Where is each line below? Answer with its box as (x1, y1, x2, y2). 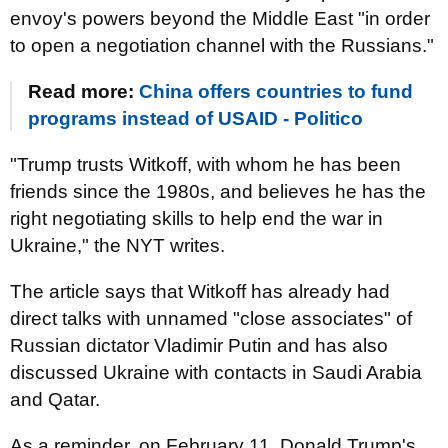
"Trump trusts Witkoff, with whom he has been (10, 154, 401, 175)
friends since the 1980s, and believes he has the (10, 181, 426, 202)
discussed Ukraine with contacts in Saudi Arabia (10, 362, 422, 383)
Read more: (28, 81, 139, 102)
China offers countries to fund (139, 81, 413, 102)
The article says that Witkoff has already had (10, 281, 390, 302)
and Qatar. (10, 389, 100, 410)
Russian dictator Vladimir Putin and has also (10, 335, 388, 356)
